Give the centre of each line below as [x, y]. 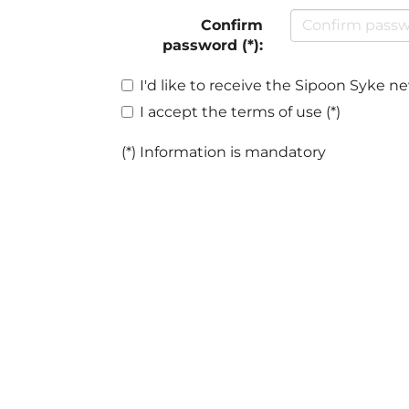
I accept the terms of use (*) [240, 111]
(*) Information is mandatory [224, 152]
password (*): [212, 45]
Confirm [231, 25]
